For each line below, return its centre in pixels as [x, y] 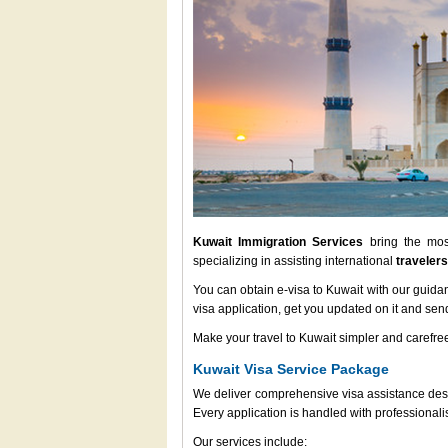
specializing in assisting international [294, 261]
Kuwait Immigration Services [278, 242]
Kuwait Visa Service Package [291, 369]
